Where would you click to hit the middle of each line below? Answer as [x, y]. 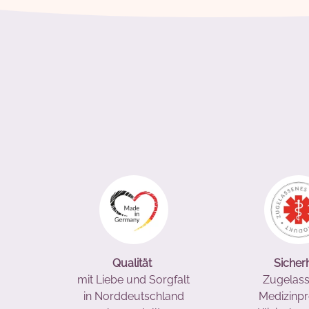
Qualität [134, 263]
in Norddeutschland [133, 297]
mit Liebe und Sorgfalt [134, 280]
